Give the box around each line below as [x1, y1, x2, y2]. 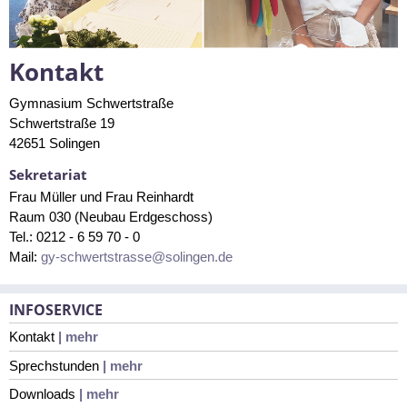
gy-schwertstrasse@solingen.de [40, 249, 233, 265]
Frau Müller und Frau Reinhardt [8, 189, 194, 205]
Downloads [9, 386, 75, 402]
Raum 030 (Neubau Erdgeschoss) [8, 209, 213, 225]
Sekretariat [8, 165, 87, 184]
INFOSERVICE [9, 299, 103, 320]
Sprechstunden [9, 357, 99, 373]
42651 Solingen [8, 135, 100, 152]
